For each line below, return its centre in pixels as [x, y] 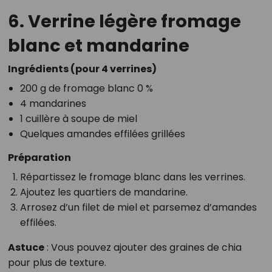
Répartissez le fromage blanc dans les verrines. [132, 177]
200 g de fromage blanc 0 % [86, 89]
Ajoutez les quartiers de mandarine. [104, 192]
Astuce [26, 248]
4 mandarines [53, 104]
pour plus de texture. [57, 263]
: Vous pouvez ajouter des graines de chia [143, 248]
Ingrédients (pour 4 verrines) [82, 69]
